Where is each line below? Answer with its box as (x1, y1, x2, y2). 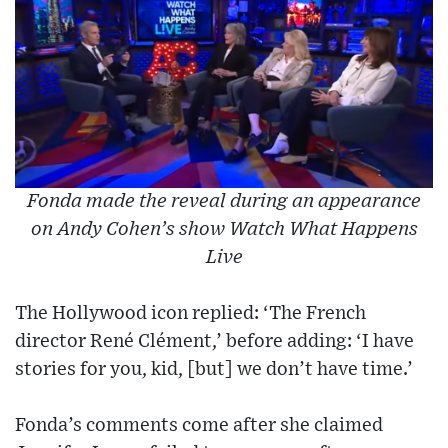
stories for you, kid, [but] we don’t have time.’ (15, 359, 413, 379)
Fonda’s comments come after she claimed (15, 415, 383, 435)
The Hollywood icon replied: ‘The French (15, 303, 366, 323)
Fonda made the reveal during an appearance (27, 191, 421, 211)
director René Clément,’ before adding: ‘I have (15, 331, 414, 351)
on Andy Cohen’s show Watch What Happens (30, 219, 418, 239)
